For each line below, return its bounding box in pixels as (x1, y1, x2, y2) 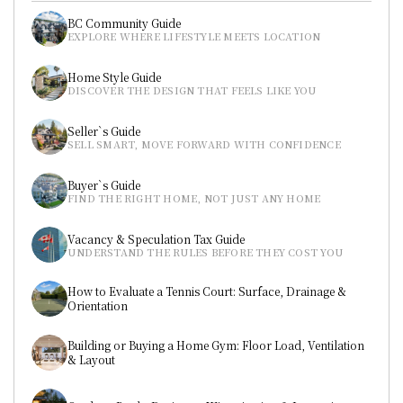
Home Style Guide (67, 68, 161, 85)
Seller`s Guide (67, 122, 140, 139)
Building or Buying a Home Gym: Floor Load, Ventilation (67, 337, 364, 353)
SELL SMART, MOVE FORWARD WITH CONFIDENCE (67, 136, 341, 151)
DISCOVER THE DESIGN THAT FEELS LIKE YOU (67, 82, 318, 97)
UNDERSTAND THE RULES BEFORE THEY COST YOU (67, 244, 345, 259)
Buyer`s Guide (67, 176, 140, 193)
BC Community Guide (67, 14, 181, 31)
